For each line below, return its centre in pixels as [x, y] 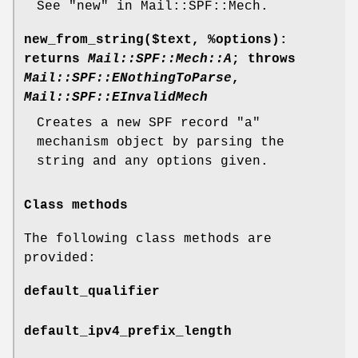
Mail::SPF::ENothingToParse [128, 78]
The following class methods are [148, 239]
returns [56, 59]
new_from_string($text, [116, 40]
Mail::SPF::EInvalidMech [116, 97]
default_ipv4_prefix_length [128, 332]
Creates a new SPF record [137, 123]
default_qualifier [92, 292]
